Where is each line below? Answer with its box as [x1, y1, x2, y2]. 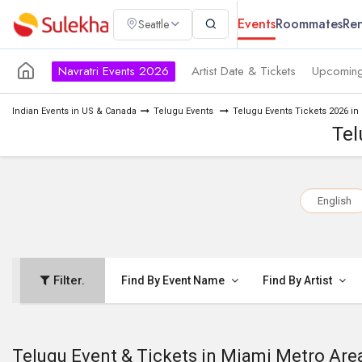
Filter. [50, 273, 85, 288]
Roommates [276, 15, 343, 33]
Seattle [138, 16, 169, 32]
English [317, 195, 351, 207]
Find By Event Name [121, 274, 227, 287]
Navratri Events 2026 [58, 61, 169, 80]
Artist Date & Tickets [192, 61, 296, 80]
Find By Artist [263, 274, 335, 287]
